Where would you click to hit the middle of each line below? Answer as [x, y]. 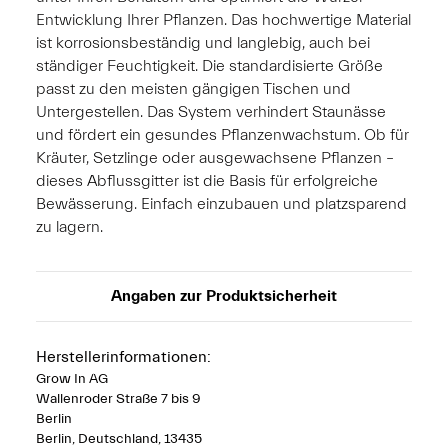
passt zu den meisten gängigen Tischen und [193, 88]
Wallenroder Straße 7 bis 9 [118, 398]
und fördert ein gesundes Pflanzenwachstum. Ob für [222, 134]
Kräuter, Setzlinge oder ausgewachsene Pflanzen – [215, 157]
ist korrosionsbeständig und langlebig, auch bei [203, 42]
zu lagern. [69, 226]
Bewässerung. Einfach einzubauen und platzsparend [221, 203]
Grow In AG [72, 378]
